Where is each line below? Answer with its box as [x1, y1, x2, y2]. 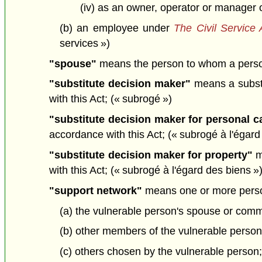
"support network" [49, 184, 143, 196]
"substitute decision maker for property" [49, 149, 253, 161]
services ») [59, 37, 110, 49]
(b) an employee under [59, 22, 174, 34]
